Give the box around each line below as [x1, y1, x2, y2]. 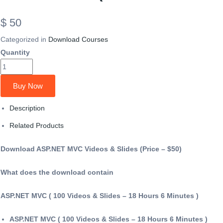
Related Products [9, 121, 64, 129]
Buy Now [13, 81, 43, 90]
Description [9, 104, 45, 112]
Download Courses [48, 35, 108, 43]
